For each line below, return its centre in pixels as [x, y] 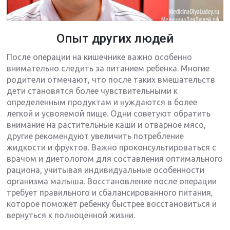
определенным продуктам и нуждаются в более [102, 102]
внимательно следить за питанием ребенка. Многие [108, 69]
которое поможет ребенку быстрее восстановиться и [112, 204]
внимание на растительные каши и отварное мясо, [107, 125]
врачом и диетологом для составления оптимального [115, 159]
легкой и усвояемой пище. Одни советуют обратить [109, 114]
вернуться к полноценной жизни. [71, 215]
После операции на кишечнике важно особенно [100, 57]
